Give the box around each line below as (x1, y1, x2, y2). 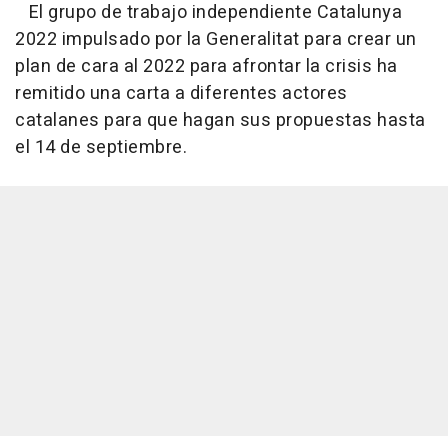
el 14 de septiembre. (15, 134, 187, 162)
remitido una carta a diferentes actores (15, 80, 348, 108)
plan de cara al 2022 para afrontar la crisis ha (15, 53, 398, 81)
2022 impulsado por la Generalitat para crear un (15, 26, 417, 54)
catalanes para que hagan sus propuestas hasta (15, 107, 426, 135)
